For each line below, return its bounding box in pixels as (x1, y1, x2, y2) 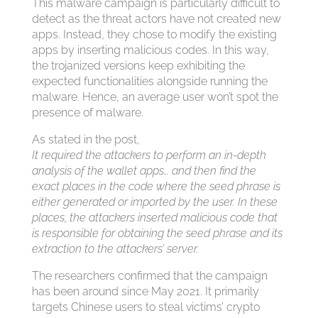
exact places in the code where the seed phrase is (31, 180, 280, 193)
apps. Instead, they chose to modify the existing (31, 28, 277, 41)
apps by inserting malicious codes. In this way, (31, 43, 269, 57)
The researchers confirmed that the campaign (31, 269, 268, 283)
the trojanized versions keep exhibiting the (31, 59, 245, 72)
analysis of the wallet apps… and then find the (31, 164, 256, 177)
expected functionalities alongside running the (31, 75, 268, 88)
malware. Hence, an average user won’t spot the (31, 90, 278, 104)
